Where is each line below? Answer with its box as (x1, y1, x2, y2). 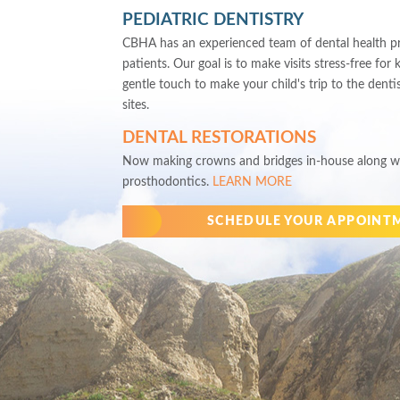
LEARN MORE (212, 176, 293, 189)
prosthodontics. (122, 176, 213, 189)
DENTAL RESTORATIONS (122, 129, 317, 147)
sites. (122, 99, 150, 112)
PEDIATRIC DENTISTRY (122, 11, 304, 29)
